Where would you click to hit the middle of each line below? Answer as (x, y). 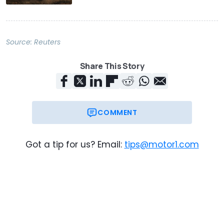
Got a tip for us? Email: (73, 145)
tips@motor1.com (161, 145)
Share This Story (112, 66)
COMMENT (117, 113)
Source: (20, 42)
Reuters (47, 42)
